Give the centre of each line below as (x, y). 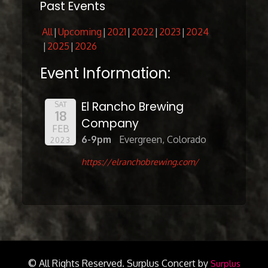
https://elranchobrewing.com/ (140, 161)
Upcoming (80, 32)
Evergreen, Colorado (163, 140)
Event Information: (106, 74)
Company (110, 124)
